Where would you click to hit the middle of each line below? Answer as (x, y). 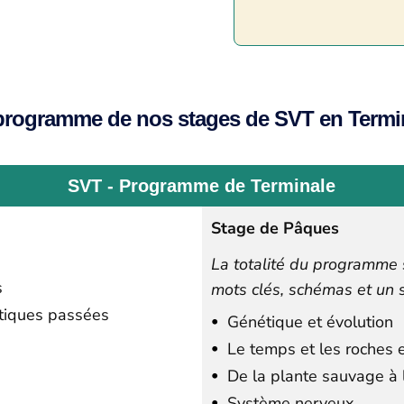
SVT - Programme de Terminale (202, 185)
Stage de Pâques (275, 228)
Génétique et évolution (310, 321)
